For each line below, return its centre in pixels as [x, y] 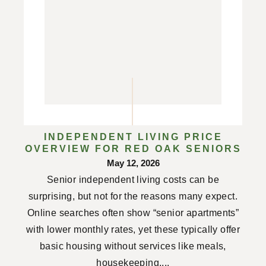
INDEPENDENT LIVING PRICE [133, 137]
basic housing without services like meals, [133, 246]
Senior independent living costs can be [133, 180]
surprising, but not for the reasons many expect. [133, 197]
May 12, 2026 [133, 163]
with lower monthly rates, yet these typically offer [133, 230]
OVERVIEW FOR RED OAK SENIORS [133, 149]
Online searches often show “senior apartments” [133, 213]
